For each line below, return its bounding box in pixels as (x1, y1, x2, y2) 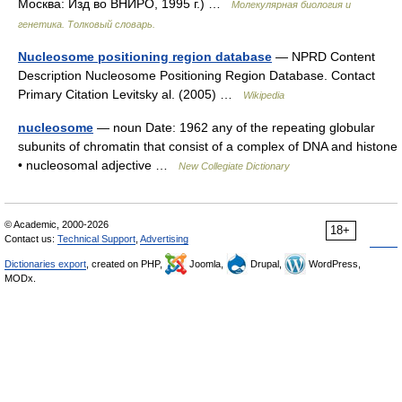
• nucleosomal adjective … (18, 158, 179, 172)
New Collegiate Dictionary (179, 161, 290, 171)
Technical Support (57, 233, 135, 244)
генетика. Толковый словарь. (18, 19, 155, 30)
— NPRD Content (272, 49, 375, 64)
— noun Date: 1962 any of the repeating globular (93, 120, 375, 135)
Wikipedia (243, 90, 284, 100)
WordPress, (306, 258, 361, 269)
